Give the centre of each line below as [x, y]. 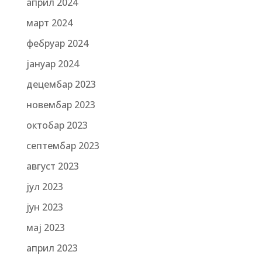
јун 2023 [44, 207]
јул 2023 [44, 187]
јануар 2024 [52, 64]
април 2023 [52, 248]
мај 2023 [45, 227]
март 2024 [49, 23]
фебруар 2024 [57, 43]
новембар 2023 [61, 105]
